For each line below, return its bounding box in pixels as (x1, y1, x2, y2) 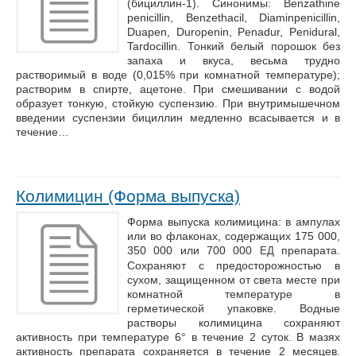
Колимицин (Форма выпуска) (16, 187, 240, 205)
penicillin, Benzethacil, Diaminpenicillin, (127, 11, 340, 24)
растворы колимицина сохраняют (127, 316, 340, 329)
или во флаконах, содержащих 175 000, (127, 230, 340, 242)
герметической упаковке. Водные (127, 302, 340, 315)
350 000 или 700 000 (127, 244, 260, 257)
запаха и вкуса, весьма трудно (127, 54, 340, 67)
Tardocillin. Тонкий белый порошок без (127, 40, 340, 52)
